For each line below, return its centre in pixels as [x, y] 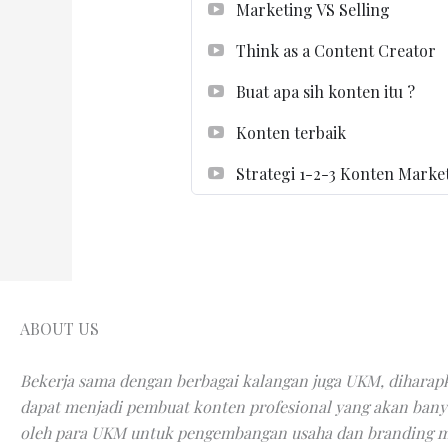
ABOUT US [59, 328]
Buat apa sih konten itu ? [325, 92]
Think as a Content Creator [335, 51]
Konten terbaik [290, 133]
